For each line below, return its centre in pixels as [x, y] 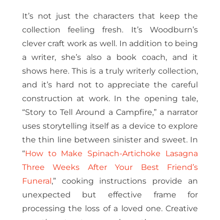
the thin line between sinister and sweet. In [110, 140]
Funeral [37, 181]
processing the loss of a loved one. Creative [110, 209]
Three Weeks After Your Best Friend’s [110, 167]
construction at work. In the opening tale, [110, 99]
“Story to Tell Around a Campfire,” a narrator [110, 112]
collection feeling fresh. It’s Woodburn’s [110, 30]
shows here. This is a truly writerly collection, [110, 71]
